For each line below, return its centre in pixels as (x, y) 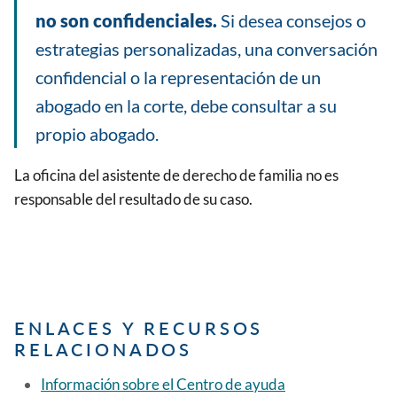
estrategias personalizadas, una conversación (206, 48)
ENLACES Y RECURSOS (139, 327)
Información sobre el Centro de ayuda (163, 384)
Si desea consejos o (292, 20)
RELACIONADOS (104, 349)
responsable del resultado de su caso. (133, 198)
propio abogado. (97, 133)
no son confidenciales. (126, 20)
